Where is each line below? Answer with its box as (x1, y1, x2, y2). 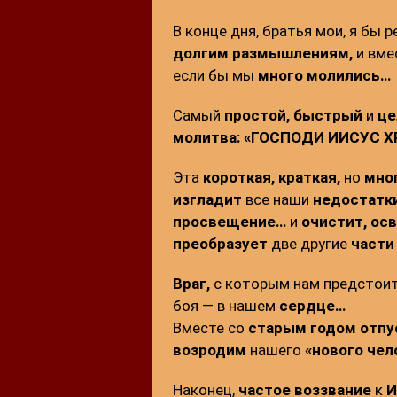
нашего (249, 341, 305, 360)
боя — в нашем (172, 297, 279, 315)
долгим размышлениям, (172, 44, 353, 63)
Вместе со (172, 319, 248, 338)
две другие (267, 235, 351, 253)
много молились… (257, 66, 391, 85)
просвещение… (172, 213, 286, 231)
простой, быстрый (223, 106, 362, 125)
